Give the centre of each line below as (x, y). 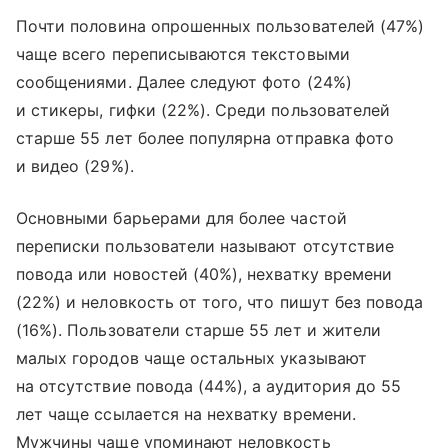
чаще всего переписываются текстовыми (183, 54)
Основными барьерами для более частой (181, 218)
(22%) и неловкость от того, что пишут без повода (220, 302)
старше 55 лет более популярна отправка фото (205, 138)
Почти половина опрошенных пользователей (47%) (220, 26)
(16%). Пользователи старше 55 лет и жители (199, 330)
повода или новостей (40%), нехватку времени (204, 274)
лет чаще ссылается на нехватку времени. (186, 414)
